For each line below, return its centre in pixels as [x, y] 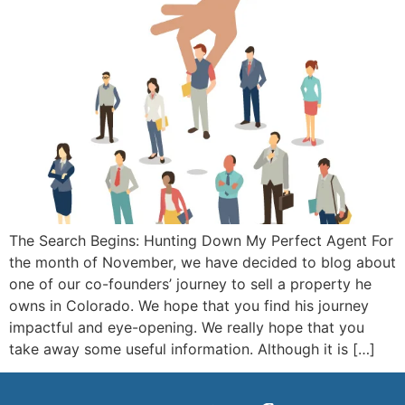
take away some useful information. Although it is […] [192, 348]
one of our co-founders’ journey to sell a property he [190, 283]
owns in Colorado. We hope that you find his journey [189, 305]
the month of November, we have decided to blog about [202, 262]
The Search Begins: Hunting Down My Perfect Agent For [201, 240]
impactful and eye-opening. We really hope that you [187, 327]
